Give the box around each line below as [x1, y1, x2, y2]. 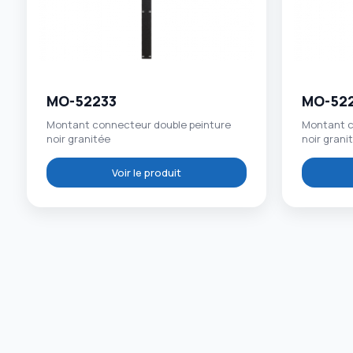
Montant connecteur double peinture [46, 117, 231, 132]
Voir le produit [111, 165, 181, 180]
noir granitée [46, 132, 110, 147]
